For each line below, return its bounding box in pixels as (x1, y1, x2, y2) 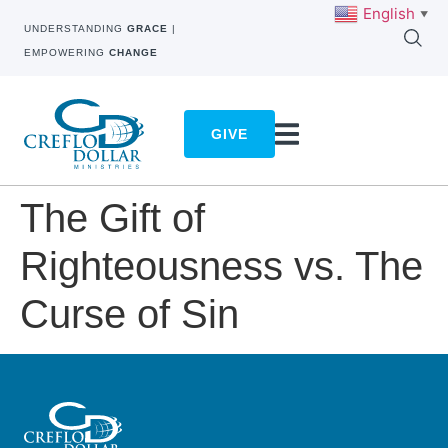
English (363, 3, 415, 23)
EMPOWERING (24, 47, 109, 58)
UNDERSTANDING (24, 23, 127, 34)
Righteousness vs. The (20, 244, 423, 289)
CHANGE (109, 47, 158, 58)
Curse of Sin (20, 292, 239, 337)
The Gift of (20, 196, 205, 241)
